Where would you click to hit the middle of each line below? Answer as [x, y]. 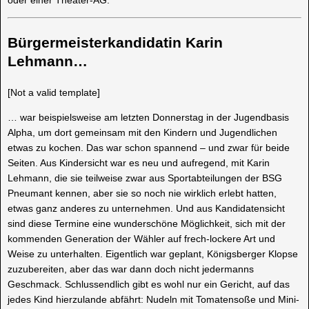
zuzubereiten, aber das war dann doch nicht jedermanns [131, 269]
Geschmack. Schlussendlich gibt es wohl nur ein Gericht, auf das [149, 284]
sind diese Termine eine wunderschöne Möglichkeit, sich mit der [147, 223]
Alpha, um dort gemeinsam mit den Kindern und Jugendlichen [142, 132]
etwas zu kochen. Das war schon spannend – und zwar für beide [149, 147]
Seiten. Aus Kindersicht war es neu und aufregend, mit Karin [139, 162]
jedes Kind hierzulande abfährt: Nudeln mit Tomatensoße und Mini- [153, 299]
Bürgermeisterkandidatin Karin [115, 42]
